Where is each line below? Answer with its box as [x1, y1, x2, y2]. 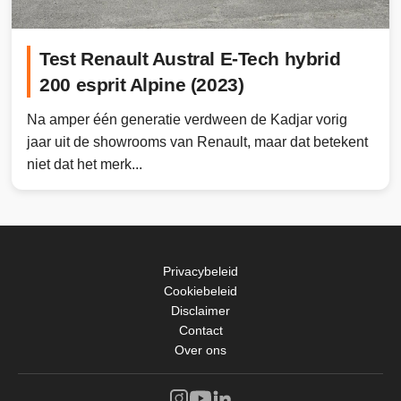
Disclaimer [171, 303, 230, 318]
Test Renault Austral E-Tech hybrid [39, 47, 341, 69]
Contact [178, 322, 223, 337]
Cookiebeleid [164, 283, 237, 298]
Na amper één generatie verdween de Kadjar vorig [27, 111, 348, 127]
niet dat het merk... [27, 156, 143, 172]
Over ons [175, 342, 226, 357]
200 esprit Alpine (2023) [39, 73, 244, 95]
